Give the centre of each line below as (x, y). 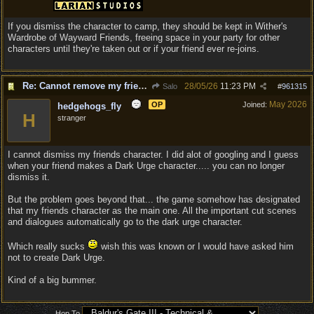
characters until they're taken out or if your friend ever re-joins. (134, 49)
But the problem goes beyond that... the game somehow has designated (154, 199)
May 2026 (288, 104)
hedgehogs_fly (89, 106)
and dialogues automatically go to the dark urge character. (125, 222)
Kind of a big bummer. (52, 280)
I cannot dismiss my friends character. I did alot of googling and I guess (153, 155)
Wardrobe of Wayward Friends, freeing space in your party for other (144, 37)
